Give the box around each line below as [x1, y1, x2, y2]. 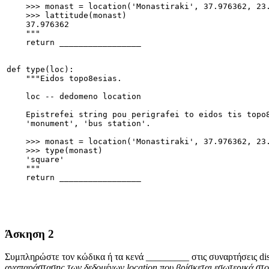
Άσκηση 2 [5, 227, 54, 240]
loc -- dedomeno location [7, 92, 141, 101]
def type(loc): [7, 65, 74, 74]
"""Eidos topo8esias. [7, 74, 122, 83]
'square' [7, 155, 64, 165]
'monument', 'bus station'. [7, 119, 151, 128]
